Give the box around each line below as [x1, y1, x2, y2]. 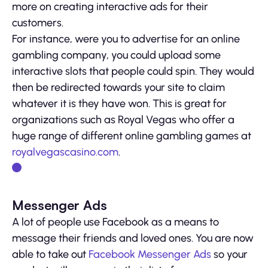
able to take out [12, 247, 89, 261]
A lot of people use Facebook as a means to [12, 215, 219, 229]
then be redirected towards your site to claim [12, 80, 225, 94]
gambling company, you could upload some [12, 48, 221, 62]
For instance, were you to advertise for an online [12, 32, 240, 45]
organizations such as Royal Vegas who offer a [12, 112, 234, 126]
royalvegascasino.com [12, 145, 118, 159]
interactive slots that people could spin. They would [12, 64, 254, 78]
